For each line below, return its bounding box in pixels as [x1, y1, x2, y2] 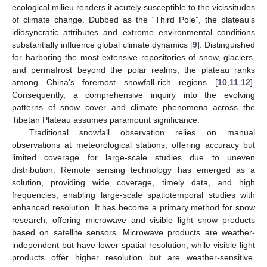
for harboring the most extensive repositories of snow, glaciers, [12, 52, 255, 62]
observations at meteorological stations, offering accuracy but [12, 139, 255, 150]
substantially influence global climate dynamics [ [12, 39, 193, 49]
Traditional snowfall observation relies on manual [29, 127, 255, 137]
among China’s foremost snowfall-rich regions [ [12, 77, 218, 87]
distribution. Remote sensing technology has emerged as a [12, 164, 255, 175]
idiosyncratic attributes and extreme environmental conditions [12, 27, 255, 37]
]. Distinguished [197, 39, 256, 49]
